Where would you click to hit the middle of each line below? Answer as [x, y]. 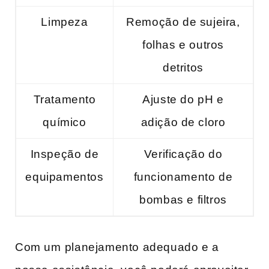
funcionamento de [183, 177]
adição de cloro [183, 122]
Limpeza [65, 22]
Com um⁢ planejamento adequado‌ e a [117, 247]
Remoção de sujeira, [183, 22]
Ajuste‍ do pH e [183, 99]
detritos [183, 67]
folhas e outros [183, 44]
